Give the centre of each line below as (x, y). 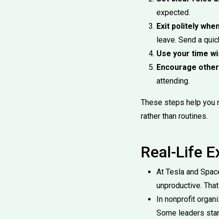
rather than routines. (174, 116)
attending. (173, 81)
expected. (173, 12)
